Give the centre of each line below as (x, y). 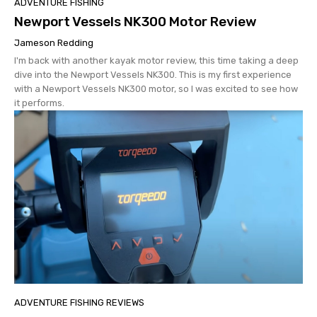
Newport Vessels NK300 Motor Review (136, 22)
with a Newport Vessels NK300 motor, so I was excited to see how (156, 89)
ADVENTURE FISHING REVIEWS (79, 303)
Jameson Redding (54, 43)
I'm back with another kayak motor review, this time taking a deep (156, 61)
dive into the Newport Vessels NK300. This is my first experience (153, 75)
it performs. (39, 103)
